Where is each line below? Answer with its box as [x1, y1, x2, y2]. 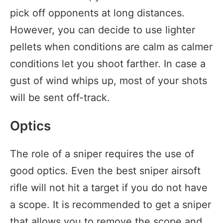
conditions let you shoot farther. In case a [10, 57, 206, 70]
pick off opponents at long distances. [10, 6, 185, 19]
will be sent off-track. [10, 91, 110, 104]
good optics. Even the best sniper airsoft [10, 164, 201, 177]
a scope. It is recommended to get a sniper [10, 198, 211, 211]
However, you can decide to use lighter [10, 23, 195, 36]
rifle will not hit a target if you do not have [10, 181, 208, 194]
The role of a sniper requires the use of [10, 147, 194, 160]
